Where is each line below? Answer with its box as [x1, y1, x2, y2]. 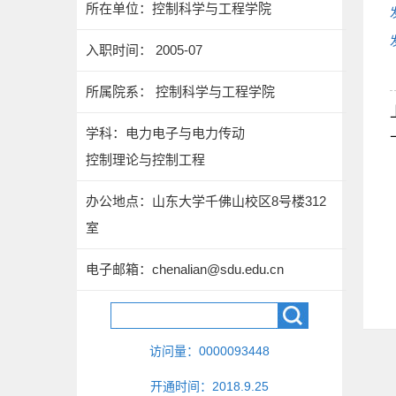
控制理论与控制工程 [86, 152, 205, 167]
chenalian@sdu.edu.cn [152, 262, 284, 277]
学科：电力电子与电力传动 [86, 126, 245, 141]
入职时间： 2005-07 [86, 42, 202, 57]
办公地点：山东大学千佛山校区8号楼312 [86, 194, 326, 209]
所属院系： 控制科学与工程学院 [86, 84, 275, 99]
